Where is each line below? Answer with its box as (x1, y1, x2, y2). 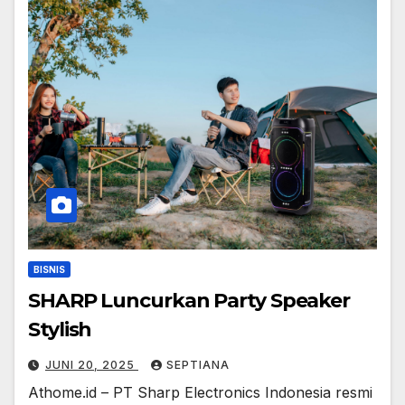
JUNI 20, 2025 (45, 357, 138, 372)
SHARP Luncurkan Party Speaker (28, 287, 351, 313)
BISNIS (33, 263, 65, 275)
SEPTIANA (166, 357, 230, 372)
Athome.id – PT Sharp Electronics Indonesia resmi (28, 382, 372, 401)
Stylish (28, 316, 92, 342)
